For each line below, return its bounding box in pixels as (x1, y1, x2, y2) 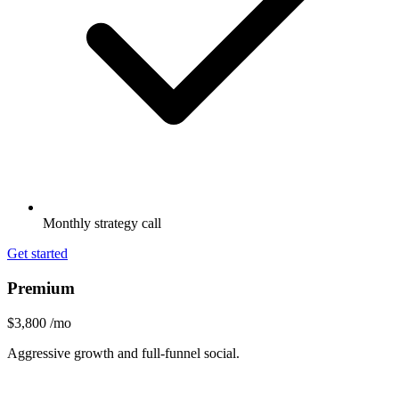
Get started (7, 246, 68, 262)
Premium (7, 279, 75, 298)
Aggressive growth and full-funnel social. (7, 345, 240, 361)
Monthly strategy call (43, 216, 161, 232)
